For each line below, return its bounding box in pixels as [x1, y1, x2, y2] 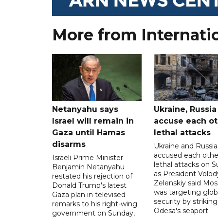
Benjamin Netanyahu [52, 163, 125, 172]
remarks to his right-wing [52, 200, 137, 209]
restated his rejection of [52, 172, 132, 181]
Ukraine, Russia [153, 105, 217, 114]
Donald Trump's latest [52, 181, 127, 190]
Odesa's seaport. [153, 206, 210, 216]
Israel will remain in [52, 116, 134, 126]
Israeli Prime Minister [52, 153, 123, 163]
